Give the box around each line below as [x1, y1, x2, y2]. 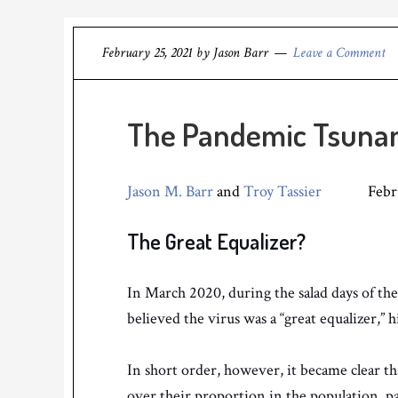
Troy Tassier [243, 181, 322, 202]
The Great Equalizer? [127, 227, 306, 255]
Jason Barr [213, 44, 268, 62]
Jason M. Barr [127, 181, 213, 202]
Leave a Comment [293, 44, 386, 62]
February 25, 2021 [102, 44, 193, 62]
